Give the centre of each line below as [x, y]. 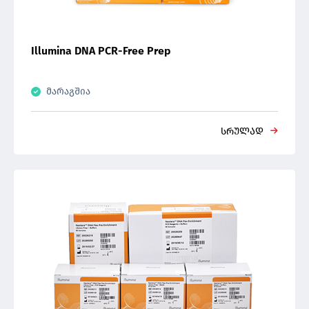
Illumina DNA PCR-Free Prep [101, 51]
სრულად [242, 131]
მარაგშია [68, 91]
